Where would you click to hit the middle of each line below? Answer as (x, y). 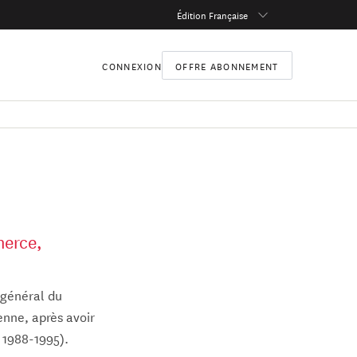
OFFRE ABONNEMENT (227, 65)
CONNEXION (132, 65)
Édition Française (213, 14)
